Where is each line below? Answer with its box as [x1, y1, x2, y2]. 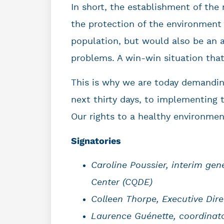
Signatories [71, 135, 121, 146]
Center [91, 178, 119, 187]
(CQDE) [122, 178, 152, 187]
